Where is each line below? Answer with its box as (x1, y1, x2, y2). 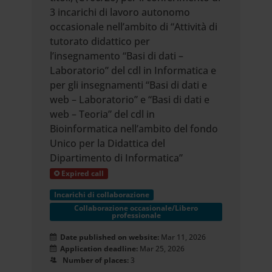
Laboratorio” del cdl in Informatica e (50, 64, 217, 77)
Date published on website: (56, 232, 161, 242)
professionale (111, 210, 161, 220)
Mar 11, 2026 (161, 232, 206, 242)
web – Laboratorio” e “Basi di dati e (50, 93, 210, 106)
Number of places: (57, 255, 129, 265)
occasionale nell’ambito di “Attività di (50, 20, 218, 33)
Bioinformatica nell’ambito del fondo (50, 122, 219, 135)
